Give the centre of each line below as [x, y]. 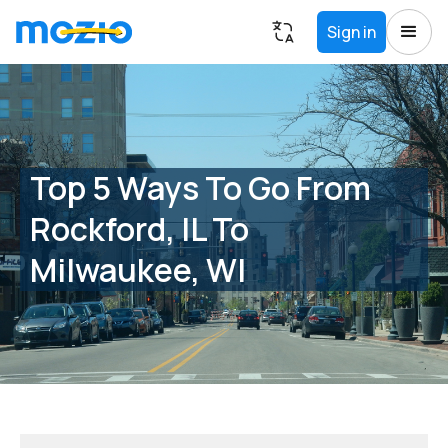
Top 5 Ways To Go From [200, 187]
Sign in [351, 32]
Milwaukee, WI [138, 269]
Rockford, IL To [139, 228]
